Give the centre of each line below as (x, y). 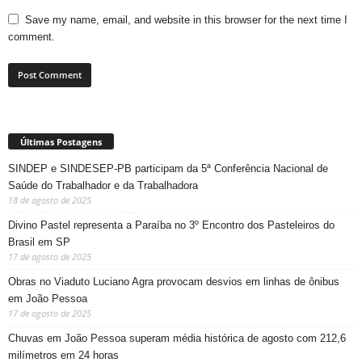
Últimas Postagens (61, 142)
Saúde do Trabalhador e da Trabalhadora (103, 186)
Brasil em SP (39, 242)
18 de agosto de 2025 (50, 200)
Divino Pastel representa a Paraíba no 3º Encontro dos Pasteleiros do (171, 225)
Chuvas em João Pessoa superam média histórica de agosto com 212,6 (177, 339)
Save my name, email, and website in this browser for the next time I (186, 20)
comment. (32, 37)
